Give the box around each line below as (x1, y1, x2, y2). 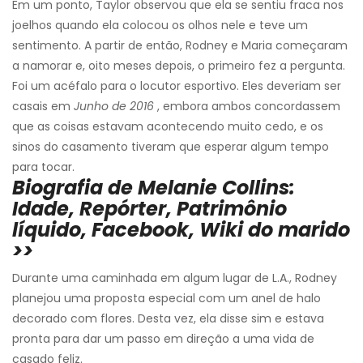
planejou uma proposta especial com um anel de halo (12, 289, 321, 306)
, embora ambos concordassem (154, 97, 340, 114)
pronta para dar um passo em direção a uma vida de (12, 330, 314, 347)
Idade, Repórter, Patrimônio (12, 194, 287, 222)
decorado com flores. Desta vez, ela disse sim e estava (12, 310, 324, 327)
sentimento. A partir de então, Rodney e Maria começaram (12, 36, 348, 53)
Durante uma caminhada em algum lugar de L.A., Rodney (12, 269, 337, 286)
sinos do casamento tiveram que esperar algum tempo (12, 138, 329, 155)
